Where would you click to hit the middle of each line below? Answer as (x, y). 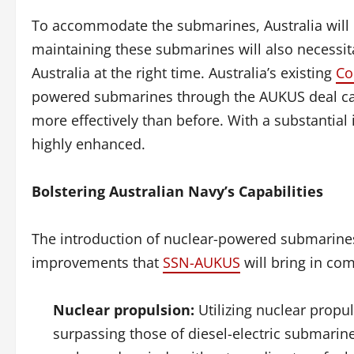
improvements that (97, 262)
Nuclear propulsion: (124, 310)
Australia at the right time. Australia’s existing (184, 73)
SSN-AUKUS (201, 262)
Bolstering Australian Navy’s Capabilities (177, 191)
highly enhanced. (88, 144)
